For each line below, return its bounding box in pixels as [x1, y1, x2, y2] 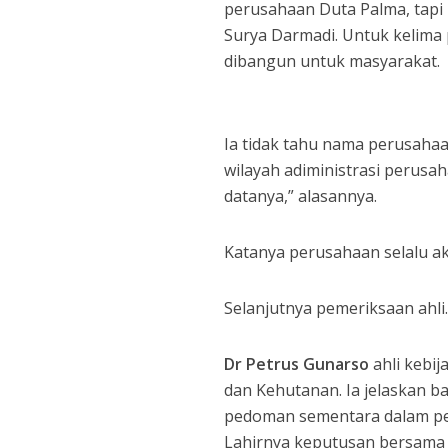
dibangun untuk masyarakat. [224, 50, 441, 72]
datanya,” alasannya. [224, 185, 378, 207]
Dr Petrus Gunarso [224, 353, 370, 375]
